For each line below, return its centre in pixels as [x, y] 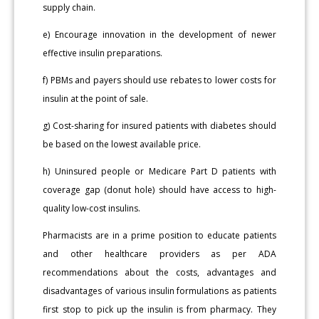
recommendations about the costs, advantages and [159, 272]
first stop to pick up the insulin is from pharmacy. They [159, 309]
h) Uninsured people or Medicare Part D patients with [159, 171]
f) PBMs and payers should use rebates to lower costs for [159, 80]
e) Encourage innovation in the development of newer [159, 34]
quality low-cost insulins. [92, 208]
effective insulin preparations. [103, 53]
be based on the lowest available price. [122, 144]
